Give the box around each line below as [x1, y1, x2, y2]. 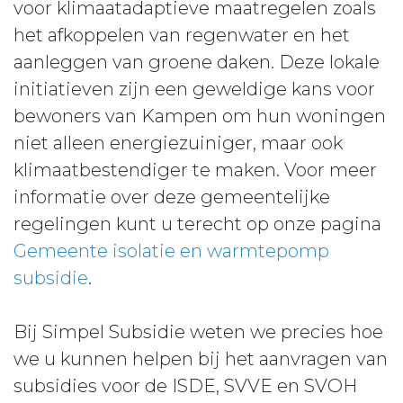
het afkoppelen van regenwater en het [13, 24, 350, 46]
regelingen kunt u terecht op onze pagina [13, 213, 381, 235]
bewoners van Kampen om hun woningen [13, 105, 386, 127]
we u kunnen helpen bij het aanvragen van [13, 348, 388, 370]
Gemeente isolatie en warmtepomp [13, 240, 329, 262]
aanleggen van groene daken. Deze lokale [13, 51, 380, 73]
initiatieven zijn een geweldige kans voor [13, 78, 375, 100]
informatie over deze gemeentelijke [13, 186, 330, 208]
